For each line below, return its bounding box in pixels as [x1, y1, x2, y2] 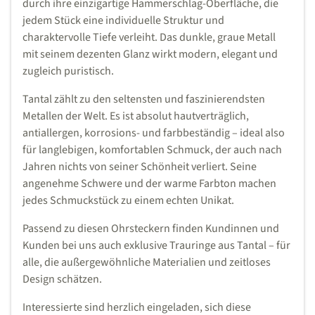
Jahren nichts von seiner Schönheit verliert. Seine [22, 159, 257, 175]
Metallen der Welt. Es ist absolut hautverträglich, [22, 108, 249, 124]
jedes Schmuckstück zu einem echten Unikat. [22, 193, 234, 209]
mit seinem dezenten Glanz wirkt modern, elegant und [22, 46, 278, 63]
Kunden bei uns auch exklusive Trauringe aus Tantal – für [22, 238, 290, 254]
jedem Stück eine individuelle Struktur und [22, 13, 224, 29]
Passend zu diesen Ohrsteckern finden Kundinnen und [22, 221, 279, 237]
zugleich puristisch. [22, 63, 114, 79]
